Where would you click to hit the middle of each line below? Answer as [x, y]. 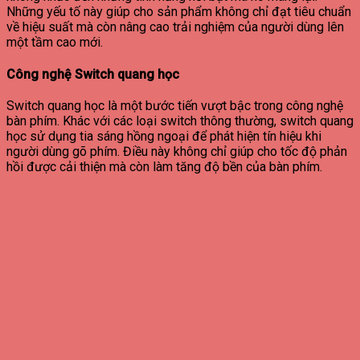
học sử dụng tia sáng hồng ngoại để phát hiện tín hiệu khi [164, 136]
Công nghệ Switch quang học [93, 74]
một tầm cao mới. [55, 43]
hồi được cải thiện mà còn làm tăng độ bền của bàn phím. [164, 166]
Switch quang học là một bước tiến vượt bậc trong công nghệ [175, 105]
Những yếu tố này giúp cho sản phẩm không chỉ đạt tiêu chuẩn [179, 12]
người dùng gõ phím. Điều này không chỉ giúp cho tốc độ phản [177, 151]
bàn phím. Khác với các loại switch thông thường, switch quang [180, 121]
